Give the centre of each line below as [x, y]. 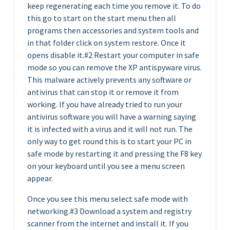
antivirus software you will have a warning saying [112, 117]
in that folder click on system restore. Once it [107, 43]
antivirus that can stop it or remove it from [103, 92]
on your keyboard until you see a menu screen [106, 166]
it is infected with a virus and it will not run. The [110, 129]
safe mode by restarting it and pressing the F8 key [114, 154]
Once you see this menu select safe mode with [108, 199]
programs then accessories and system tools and [113, 30]
